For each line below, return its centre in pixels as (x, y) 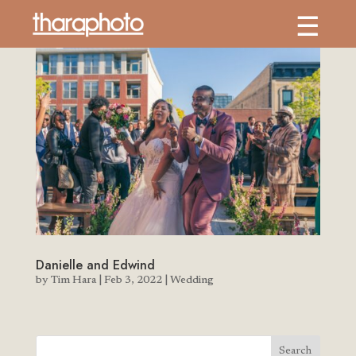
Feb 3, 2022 (133, 281)
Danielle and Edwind (95, 265)
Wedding (192, 281)
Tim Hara (73, 281)
